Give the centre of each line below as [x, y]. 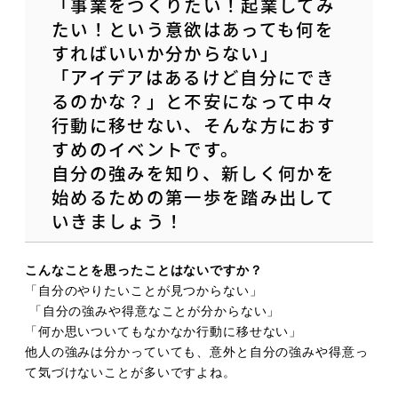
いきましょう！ [118, 221]
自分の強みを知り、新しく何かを [193, 173]
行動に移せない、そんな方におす [194, 125]
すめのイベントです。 [146, 149]
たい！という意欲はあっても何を [193, 29]
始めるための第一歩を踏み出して [193, 197]
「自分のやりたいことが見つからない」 [144, 290]
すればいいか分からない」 [165, 53]
